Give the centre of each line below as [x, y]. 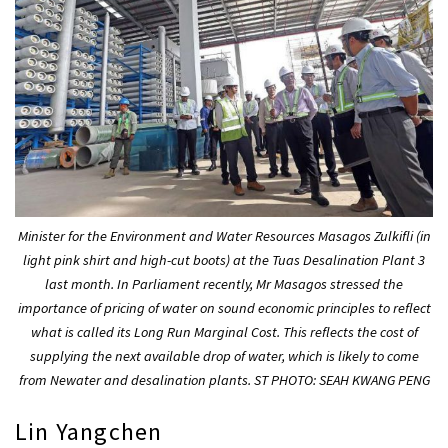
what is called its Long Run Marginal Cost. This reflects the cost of [224, 331]
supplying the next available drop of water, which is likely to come [224, 355]
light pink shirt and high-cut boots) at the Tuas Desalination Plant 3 [224, 259]
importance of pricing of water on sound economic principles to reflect [224, 307]
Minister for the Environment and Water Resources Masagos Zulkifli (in [224, 235]
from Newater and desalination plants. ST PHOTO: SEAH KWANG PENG [224, 379]
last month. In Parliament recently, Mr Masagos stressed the [224, 283]
